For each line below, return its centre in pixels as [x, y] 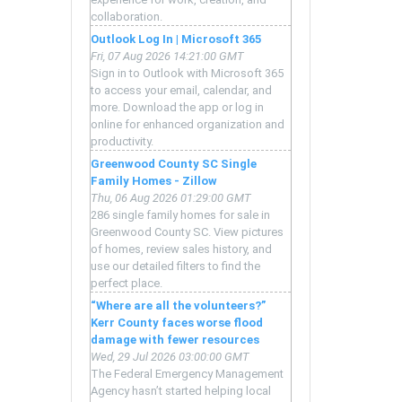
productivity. [122, 142]
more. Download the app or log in [177, 108]
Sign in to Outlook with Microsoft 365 [187, 74]
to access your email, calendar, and [181, 91]
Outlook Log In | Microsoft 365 [176, 39]
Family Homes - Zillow [154, 181]
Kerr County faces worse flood [177, 323]
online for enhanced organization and [188, 125]
